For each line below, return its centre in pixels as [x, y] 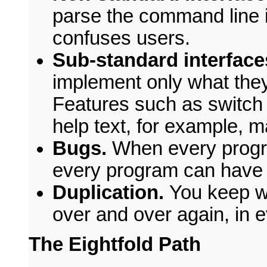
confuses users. [121, 38]
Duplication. [111, 193]
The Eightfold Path [115, 245]
